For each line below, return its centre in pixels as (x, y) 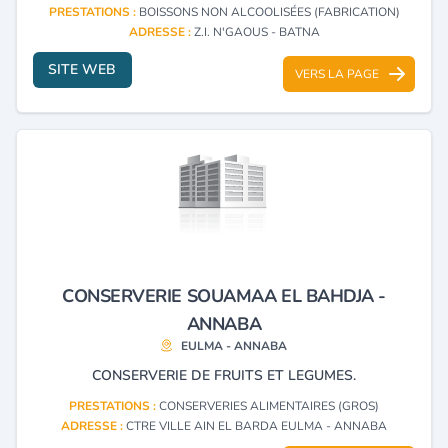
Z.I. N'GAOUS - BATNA (256, 31)
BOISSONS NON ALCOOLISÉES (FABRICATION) (269, 11)
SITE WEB (82, 69)
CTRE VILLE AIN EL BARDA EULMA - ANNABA (256, 425)
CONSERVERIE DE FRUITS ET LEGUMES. (224, 375)
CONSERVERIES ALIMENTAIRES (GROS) (269, 405)
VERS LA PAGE (337, 73)
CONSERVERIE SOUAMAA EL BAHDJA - (224, 295)
